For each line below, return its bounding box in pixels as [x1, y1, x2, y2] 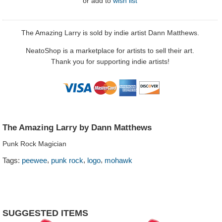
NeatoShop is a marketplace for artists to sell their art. [26, 46, 194, 55]
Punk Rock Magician [2, 139, 66, 148]
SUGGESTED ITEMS [2, 208, 88, 218]
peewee [22, 156, 47, 165]
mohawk [105, 156, 132, 165]
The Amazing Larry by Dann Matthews [2, 122, 152, 132]
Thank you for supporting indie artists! [51, 57, 169, 65]
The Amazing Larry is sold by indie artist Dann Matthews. [21, 28, 199, 37]
